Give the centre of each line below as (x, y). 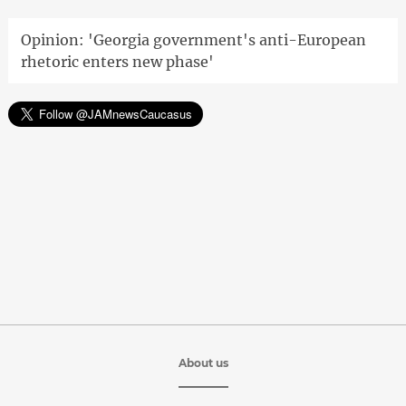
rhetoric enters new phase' (117, 62)
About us (203, 363)
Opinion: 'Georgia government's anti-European (193, 40)
